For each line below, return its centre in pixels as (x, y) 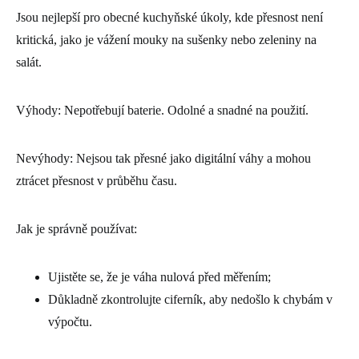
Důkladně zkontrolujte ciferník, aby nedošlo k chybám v (190, 299)
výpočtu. (70, 321)
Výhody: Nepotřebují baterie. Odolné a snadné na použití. (162, 110)
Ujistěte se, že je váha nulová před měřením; (159, 276)
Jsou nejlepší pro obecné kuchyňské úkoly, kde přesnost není (169, 17)
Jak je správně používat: (77, 228)
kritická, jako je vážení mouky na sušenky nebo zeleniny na (166, 39)
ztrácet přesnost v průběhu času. (97, 180)
